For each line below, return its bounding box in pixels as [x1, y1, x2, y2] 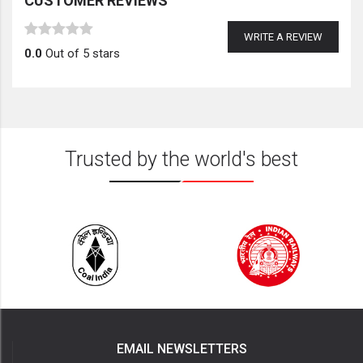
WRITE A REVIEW [244, 31, 322, 44]
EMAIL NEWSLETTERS [117, 341, 247, 357]
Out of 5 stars [42, 46, 120, 62]
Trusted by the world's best [65, 147, 298, 172]
